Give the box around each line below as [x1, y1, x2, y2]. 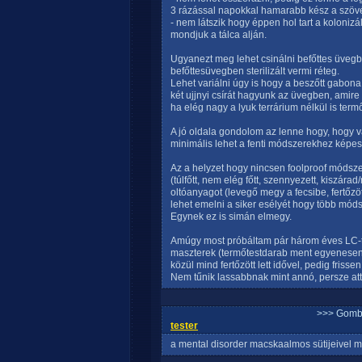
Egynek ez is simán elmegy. [170, 211, 292, 222]
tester [170, 320, 198, 331]
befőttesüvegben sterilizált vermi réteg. [170, 65, 339, 77]
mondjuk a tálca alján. [170, 29, 267, 40]
